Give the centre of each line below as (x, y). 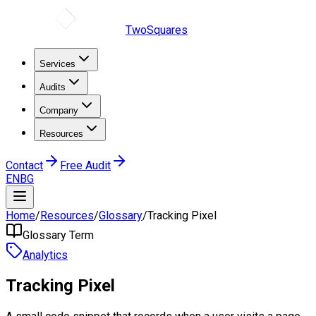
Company (59, 110)
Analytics (45, 255)
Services (57, 64)
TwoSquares (157, 30)
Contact (24, 165)
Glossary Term (58, 235)
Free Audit (85, 165)
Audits (53, 87)
